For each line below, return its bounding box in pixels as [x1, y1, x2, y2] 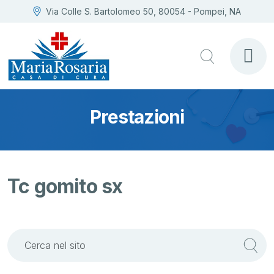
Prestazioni [90, 105, 184, 128]
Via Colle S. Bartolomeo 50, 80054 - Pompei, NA [46, 6, 241, 17]
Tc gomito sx [7, 174, 123, 199]
